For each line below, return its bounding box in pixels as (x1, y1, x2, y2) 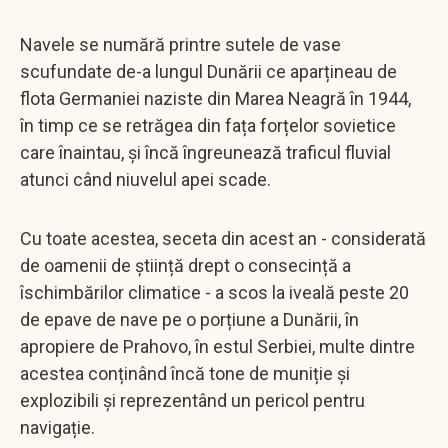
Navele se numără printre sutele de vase (20, 33, 341, 55)
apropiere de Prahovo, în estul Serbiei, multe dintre (20, 335, 415, 357)
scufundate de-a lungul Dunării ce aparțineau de (20, 60, 397, 82)
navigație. (20, 416, 95, 438)
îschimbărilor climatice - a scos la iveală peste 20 (20, 281, 409, 303)
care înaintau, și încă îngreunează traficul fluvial (20, 141, 391, 163)
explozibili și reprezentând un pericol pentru (20, 389, 365, 411)
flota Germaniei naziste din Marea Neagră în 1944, (20, 87, 411, 109)
